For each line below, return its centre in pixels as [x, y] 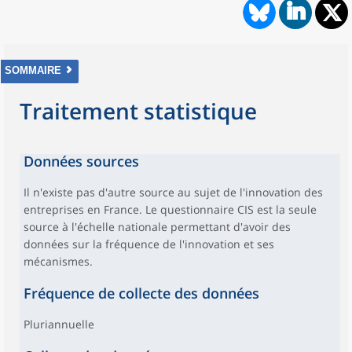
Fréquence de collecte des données [141, 293]
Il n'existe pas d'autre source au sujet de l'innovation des [173, 192]
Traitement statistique [138, 111]
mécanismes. [58, 261]
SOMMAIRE [33, 70]
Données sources [81, 161]
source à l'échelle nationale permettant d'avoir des [157, 227]
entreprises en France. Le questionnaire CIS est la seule [170, 209]
